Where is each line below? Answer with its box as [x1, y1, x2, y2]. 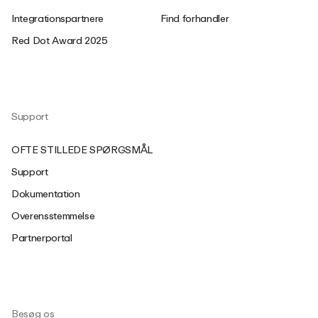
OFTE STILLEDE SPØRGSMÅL [11, 142, 153, 159]
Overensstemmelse [11, 208, 95, 225]
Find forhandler [160, 11, 229, 28]
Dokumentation [11, 186, 80, 203]
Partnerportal [11, 230, 72, 247]
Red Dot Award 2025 [11, 33, 108, 50]
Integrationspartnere [11, 11, 104, 28]
